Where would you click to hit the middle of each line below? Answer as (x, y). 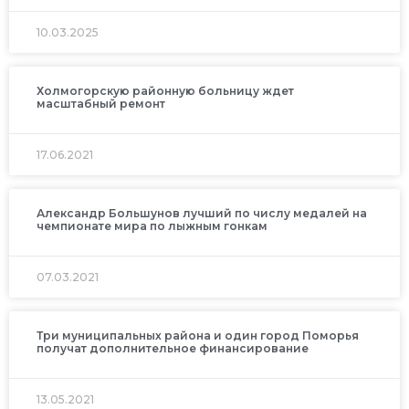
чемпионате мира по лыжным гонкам (152, 225)
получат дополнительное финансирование (173, 348)
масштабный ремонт (101, 103)
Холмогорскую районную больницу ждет (165, 90)
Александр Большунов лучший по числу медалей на (202, 213)
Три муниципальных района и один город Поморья (198, 335)
